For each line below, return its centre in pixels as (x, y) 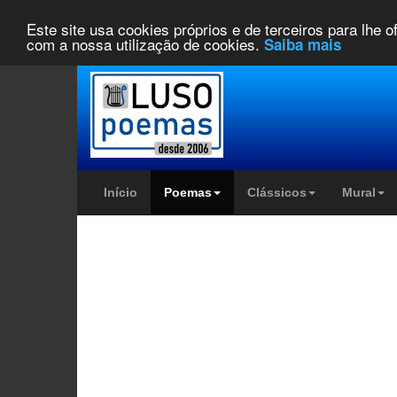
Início (121, 192)
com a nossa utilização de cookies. (145, 43)
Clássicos (277, 192)
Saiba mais (303, 44)
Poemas (188, 192)
